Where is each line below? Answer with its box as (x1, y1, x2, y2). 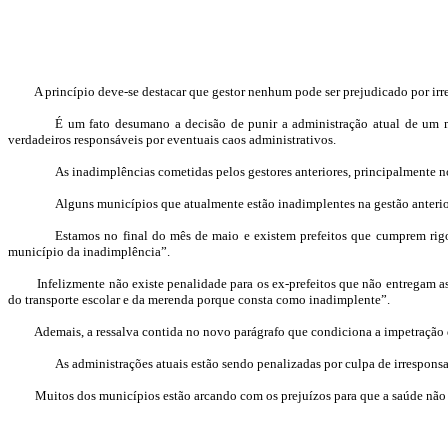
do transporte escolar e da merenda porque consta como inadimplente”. (8, 292, 390, 307)
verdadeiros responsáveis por (8, 132, 167, 147)
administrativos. (246, 132, 336, 147)
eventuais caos (167, 132, 246, 147)
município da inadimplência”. (8, 244, 170, 259)
